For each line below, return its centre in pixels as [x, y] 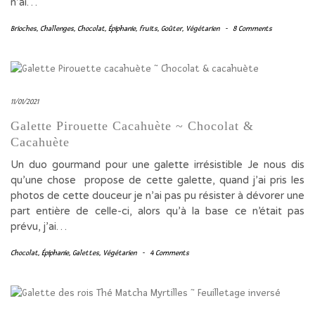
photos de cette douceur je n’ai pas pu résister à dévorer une [157, 195]
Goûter [172, 28]
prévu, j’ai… [39, 226]
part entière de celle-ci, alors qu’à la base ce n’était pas [157, 211]
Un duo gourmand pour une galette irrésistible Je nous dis [157, 165]
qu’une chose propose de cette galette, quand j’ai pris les [157, 180]
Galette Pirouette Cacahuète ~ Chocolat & [132, 126]
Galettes [86, 253]
